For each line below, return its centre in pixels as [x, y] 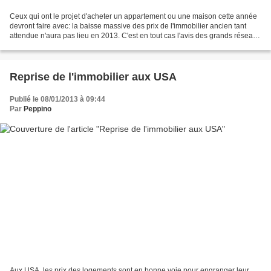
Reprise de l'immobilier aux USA [93, 77]
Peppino [38, 109]
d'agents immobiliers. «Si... [54, 45]
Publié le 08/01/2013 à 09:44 [57, 99]
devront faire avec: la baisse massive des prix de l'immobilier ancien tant [128, 26]
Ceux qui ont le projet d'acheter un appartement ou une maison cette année [133, 16]
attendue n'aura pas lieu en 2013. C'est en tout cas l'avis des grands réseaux [135, 35]
